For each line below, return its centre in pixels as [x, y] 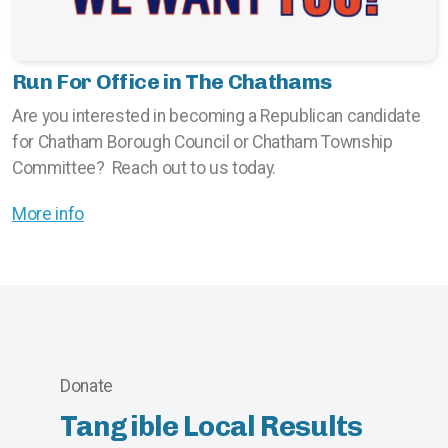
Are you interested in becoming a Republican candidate [216, 116]
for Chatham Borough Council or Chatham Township [202, 142]
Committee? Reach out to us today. [144, 168]
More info [48, 214]
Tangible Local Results [211, 426]
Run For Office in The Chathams [172, 82]
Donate [86, 386]
